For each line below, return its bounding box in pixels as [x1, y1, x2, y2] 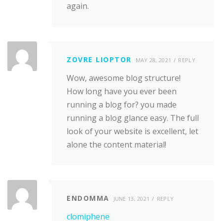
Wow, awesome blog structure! [67, 73, 181, 84]
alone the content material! [67, 139, 166, 150]
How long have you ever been [67, 86, 177, 97]
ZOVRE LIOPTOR [67, 55, 132, 64]
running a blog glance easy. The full [67, 112, 199, 124]
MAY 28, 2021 [135, 56, 172, 64]
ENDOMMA [67, 193, 110, 203]
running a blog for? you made [67, 99, 177, 110]
